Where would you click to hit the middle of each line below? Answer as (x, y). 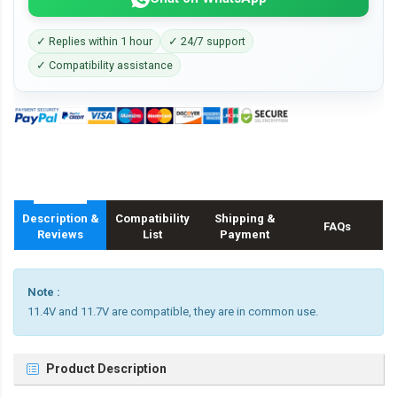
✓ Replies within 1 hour (94, 41)
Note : (44, 292)
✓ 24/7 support (207, 41)
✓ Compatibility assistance (105, 65)
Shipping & (245, 219)
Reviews (60, 235)
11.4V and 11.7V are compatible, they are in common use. (173, 312)
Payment (245, 235)
